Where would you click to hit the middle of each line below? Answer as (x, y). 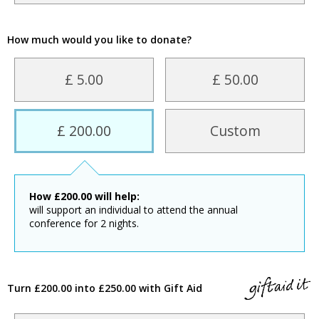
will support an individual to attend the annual (134, 210)
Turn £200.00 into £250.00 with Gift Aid (105, 288)
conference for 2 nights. (84, 224)
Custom (235, 131)
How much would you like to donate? (99, 40)
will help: (116, 197)
